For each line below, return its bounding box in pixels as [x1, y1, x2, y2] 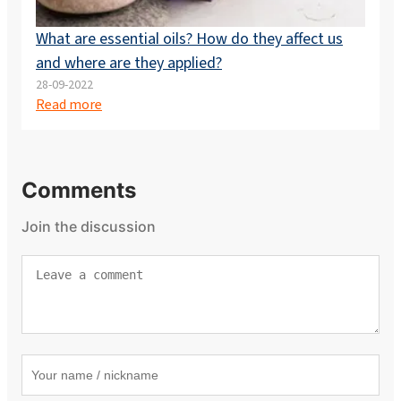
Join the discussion [21, 217, 156, 235]
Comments [21, 176, 136, 203]
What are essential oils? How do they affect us [36, 27, 343, 49]
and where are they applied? [36, 51, 222, 73]
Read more [36, 94, 102, 114]
